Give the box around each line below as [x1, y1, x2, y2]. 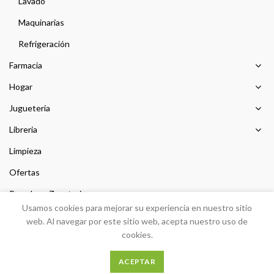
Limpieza [9, 146, 42, 157]
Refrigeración [18, 39, 70, 50]
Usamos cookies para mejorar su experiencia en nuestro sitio [22, 202, 252, 213]
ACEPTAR [118, 257, 156, 266]
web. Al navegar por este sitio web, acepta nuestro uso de [26, 216, 248, 226]
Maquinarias [18, 17, 64, 28]
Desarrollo [101, 261, 136, 270]
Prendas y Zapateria [9, 188, 86, 199]
